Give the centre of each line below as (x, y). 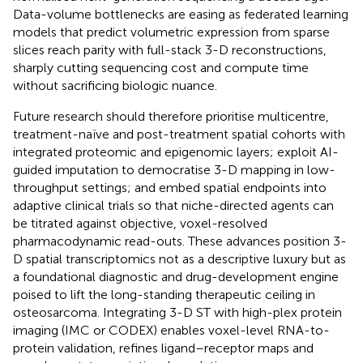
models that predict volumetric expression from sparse (171, 32)
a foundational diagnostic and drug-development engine (176, 276)
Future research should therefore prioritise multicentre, (171, 116)
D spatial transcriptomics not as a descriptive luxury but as (179, 258)
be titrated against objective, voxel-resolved (140, 223)
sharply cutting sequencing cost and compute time (161, 67)
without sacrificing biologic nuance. (115, 85)
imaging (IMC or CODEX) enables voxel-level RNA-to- (171, 330)
